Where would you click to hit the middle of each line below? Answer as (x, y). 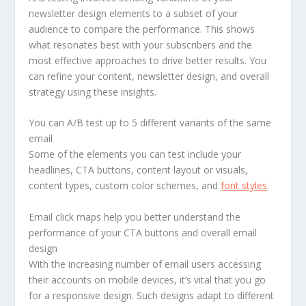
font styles (244, 186)
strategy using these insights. (93, 92)
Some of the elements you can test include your (135, 154)
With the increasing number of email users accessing (145, 264)
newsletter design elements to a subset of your (134, 14)
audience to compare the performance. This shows (142, 29)
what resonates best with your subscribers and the (141, 45)
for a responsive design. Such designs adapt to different (152, 295)
